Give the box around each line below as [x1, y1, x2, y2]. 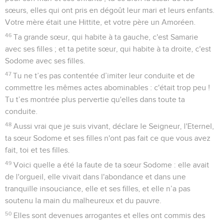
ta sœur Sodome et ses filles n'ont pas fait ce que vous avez [5, 134, 211, 142]
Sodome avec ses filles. [5, 56, 85, 65]
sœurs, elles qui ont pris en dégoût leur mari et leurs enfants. [5, 6, 215, 14]
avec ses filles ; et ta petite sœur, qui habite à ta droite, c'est [5, 45, 211, 53]
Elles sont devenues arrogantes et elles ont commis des [13, 211, 206, 220]
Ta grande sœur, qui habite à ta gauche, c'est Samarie [13, 33, 199, 41]
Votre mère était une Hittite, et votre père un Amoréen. [5, 18, 196, 26]
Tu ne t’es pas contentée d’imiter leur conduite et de [13, 71, 195, 80]
